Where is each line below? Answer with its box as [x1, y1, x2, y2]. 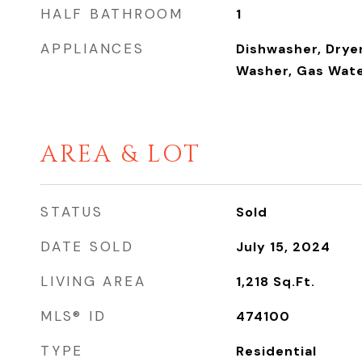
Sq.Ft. [272, 273, 315, 290]
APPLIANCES [40, 40, 145, 57]
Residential [235, 343, 317, 360]
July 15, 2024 [235, 238, 330, 255]
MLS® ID [40, 307, 107, 325]
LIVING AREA [40, 272, 146, 290]
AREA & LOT [40, 139, 201, 170]
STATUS [40, 203, 103, 221]
